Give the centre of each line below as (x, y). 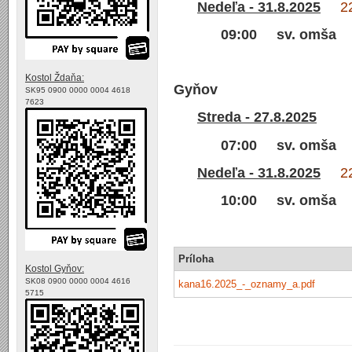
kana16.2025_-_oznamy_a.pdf (247, 284)
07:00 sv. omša (279, 145)
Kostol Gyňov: (55, 269)
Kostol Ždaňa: (55, 78)
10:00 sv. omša (279, 200)
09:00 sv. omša (279, 34)
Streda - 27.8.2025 (257, 117)
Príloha (196, 259)
